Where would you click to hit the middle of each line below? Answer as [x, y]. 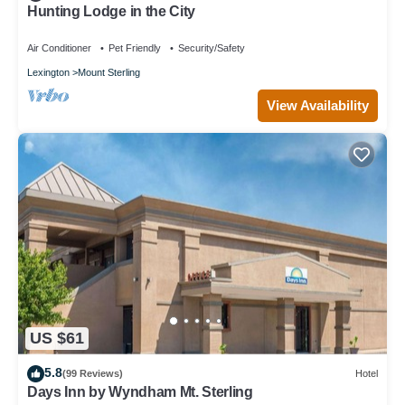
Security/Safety [212, 47]
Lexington [48, 72]
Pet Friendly [135, 47]
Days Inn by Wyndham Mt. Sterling [140, 391]
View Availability [318, 105]
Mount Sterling [109, 72]
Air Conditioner [59, 47]
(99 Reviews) [93, 374]
